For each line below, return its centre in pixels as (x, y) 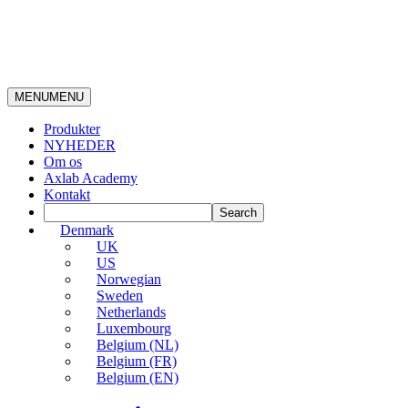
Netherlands (131, 312)
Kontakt (67, 194)
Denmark (87, 230)
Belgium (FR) (137, 361)
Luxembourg (134, 328)
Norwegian (129, 279)
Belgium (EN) (138, 377)
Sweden (120, 296)
